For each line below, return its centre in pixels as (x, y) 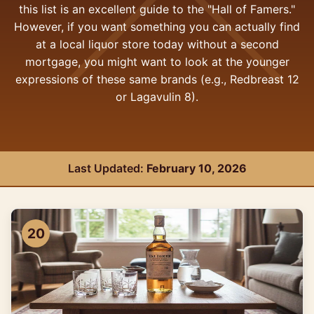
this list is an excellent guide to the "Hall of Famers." (157, 9)
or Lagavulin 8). (157, 97)
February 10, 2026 (196, 168)
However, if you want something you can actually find (157, 27)
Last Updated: (107, 168)
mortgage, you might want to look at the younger (157, 62)
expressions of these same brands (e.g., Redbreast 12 (157, 79)
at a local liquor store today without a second (157, 44)
